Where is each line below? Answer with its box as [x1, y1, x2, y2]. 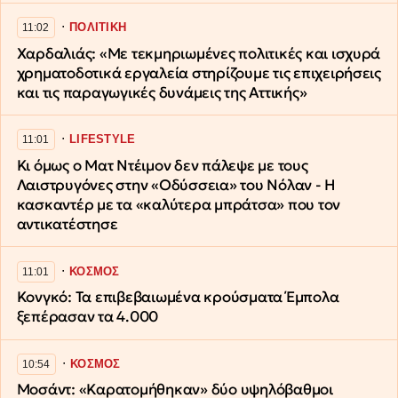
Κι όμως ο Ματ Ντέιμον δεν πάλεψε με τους [16, 155, 308, 175]
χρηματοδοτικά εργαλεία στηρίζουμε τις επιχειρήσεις [16, 63, 381, 83]
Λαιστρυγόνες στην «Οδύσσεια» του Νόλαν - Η [16, 175, 337, 195]
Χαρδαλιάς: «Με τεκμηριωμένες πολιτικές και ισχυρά [16, 44, 381, 63]
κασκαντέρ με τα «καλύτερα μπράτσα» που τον [16, 195, 341, 214]
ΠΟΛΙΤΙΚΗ [69, 20, 127, 35]
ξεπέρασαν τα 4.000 [16, 307, 172, 327]
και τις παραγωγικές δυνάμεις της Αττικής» [16, 83, 307, 102]
